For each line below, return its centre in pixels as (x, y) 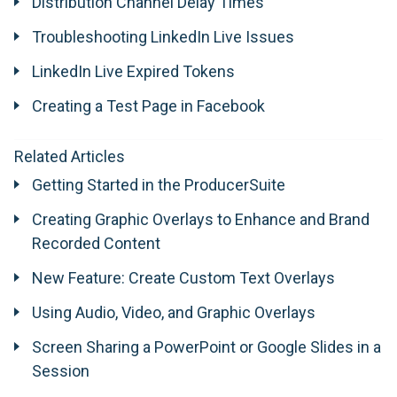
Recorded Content (96, 244)
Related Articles (70, 157)
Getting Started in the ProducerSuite (159, 185)
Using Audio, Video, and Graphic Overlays (174, 313)
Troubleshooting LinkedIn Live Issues (163, 37)
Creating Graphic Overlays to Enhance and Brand (201, 220)
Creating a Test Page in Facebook (148, 106)
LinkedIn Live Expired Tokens (133, 72)
